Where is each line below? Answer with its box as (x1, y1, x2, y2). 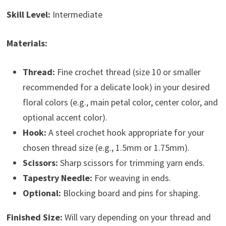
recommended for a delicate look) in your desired (22, 81, 210, 93)
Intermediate (50, 9, 102, 21)
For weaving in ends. (92, 172, 171, 184)
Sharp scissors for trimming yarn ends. (58, 157, 205, 169)
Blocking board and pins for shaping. (61, 187, 200, 199)
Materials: (6, 37, 47, 49)
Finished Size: (6, 211, 63, 223)
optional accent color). (22, 111, 107, 124)
